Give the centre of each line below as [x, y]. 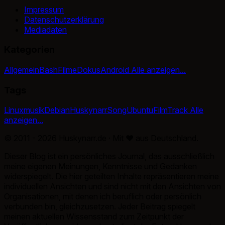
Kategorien [29, 50]
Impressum [44, 9]
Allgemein [22, 70]
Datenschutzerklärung [64, 19]
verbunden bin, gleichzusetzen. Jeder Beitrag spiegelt [100, 207]
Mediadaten [45, 29]
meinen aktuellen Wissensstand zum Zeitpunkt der [94, 217]
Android [115, 70]
